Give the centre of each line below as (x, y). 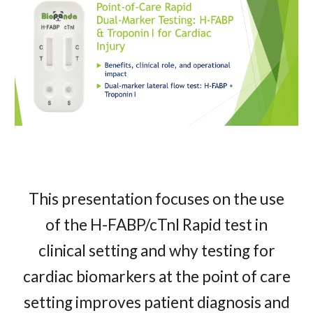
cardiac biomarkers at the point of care (156, 276)
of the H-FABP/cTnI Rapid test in (156, 224)
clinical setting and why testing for (156, 250)
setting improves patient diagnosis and (156, 302)
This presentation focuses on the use (156, 198)
